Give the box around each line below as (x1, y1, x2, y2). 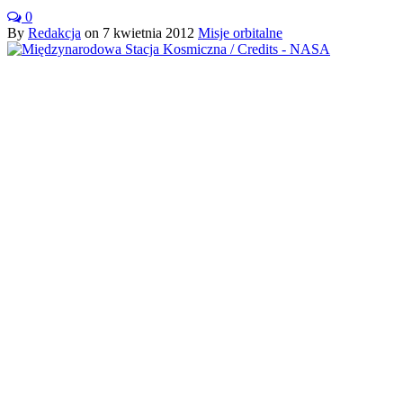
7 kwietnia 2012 (103, 24, 194, 40)
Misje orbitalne (198, 24, 282, 40)
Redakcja (28, 24, 81, 40)
